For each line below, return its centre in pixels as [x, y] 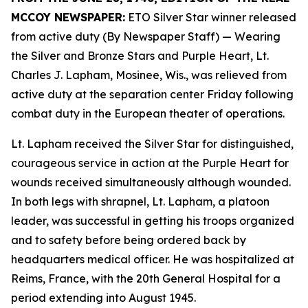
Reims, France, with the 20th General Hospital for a [146, 278]
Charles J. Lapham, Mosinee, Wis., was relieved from [149, 75]
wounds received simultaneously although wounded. [151, 182]
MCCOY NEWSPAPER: [68, 17]
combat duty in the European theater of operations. [148, 113]
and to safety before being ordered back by [129, 240]
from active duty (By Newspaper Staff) [115, 36]
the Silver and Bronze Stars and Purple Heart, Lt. [140, 56]
